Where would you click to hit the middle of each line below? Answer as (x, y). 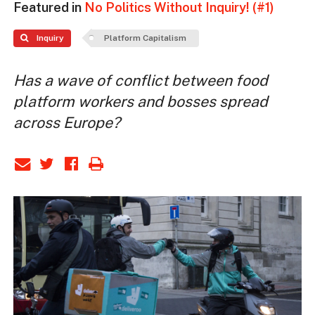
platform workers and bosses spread (140, 102)
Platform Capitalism (145, 38)
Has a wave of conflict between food (140, 81)
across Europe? (66, 123)
